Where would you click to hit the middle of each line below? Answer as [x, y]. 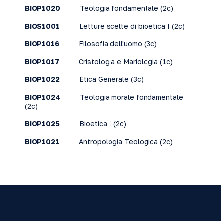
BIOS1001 [42, 26]
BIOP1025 [42, 124]
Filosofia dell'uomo [110, 44]
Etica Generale [104, 79]
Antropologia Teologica [118, 141]
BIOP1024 [42, 97]
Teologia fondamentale [119, 8]
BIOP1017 [42, 61]
